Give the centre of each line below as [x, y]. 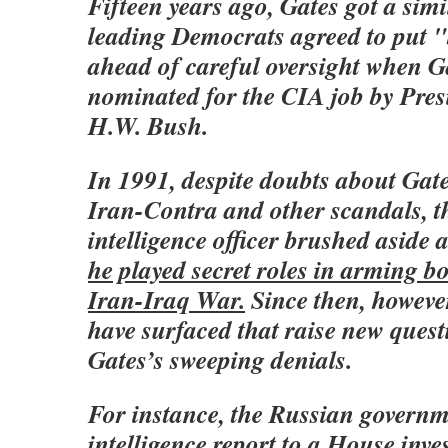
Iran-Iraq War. [166, 299]
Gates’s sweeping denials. [220, 359]
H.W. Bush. [148, 125]
